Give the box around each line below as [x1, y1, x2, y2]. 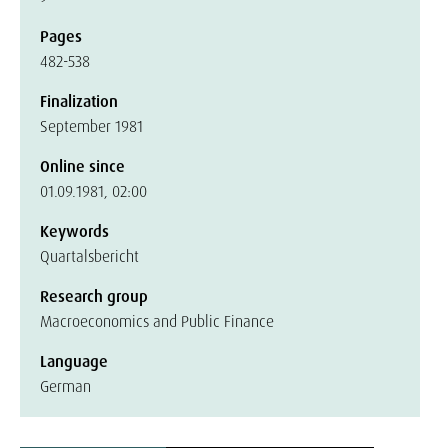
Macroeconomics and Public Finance [40, 311, 274, 332]
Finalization [40, 91, 118, 112]
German [40, 376, 91, 397]
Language [40, 351, 108, 372]
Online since [40, 156, 125, 177]
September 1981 [40, 116, 143, 137]
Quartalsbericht [40, 246, 139, 267]
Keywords [40, 221, 109, 242]
